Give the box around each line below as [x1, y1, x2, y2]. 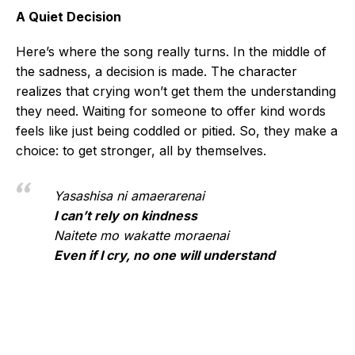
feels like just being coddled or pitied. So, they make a [16, 123, 338, 139]
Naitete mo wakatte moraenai [54, 227, 229, 243]
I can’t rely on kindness [54, 208, 197, 223]
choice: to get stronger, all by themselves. [16, 143, 266, 158]
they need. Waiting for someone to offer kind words [16, 103, 326, 119]
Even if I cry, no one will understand [54, 247, 275, 263]
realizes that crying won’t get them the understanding [16, 83, 336, 99]
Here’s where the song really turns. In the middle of [16, 44, 326, 59]
